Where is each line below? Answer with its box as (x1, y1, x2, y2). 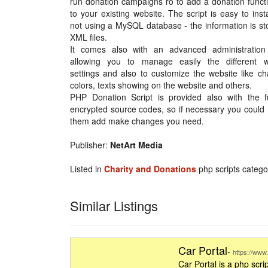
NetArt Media (110, 139, 163, 151)
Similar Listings (70, 196, 158, 215)
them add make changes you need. (70, 115, 204, 127)
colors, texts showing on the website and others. (70, 79, 252, 91)
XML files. (70, 31, 107, 43)
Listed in (70, 163, 104, 175)
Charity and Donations (104, 163, 196, 175)
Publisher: (70, 139, 110, 151)
